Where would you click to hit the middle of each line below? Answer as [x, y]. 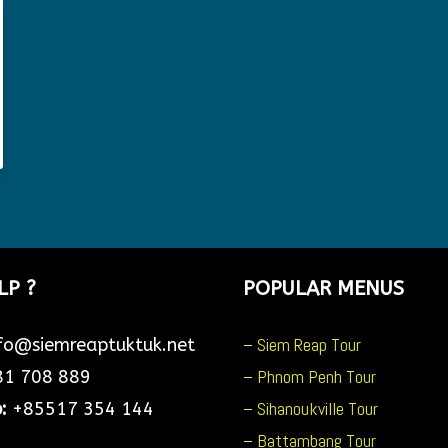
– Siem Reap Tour [302, 344]
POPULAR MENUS [324, 288]
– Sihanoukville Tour [311, 408]
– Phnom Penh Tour [310, 376]
